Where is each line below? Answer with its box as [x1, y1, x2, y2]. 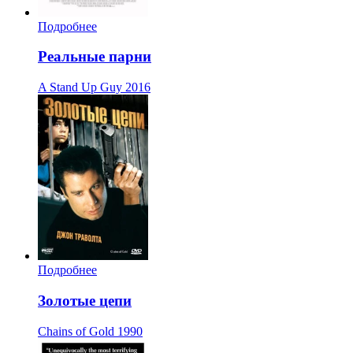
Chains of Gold [38, 324, 114, 338]
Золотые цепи [38, 292, 132, 309]
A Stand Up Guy [38, 80, 122, 95]
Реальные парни [38, 48, 151, 65]
